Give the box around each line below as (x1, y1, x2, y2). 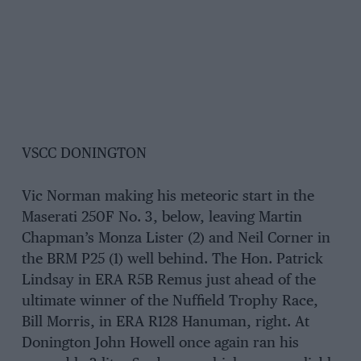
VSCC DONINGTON (21, 147, 147, 162)
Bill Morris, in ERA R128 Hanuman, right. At (21, 315, 309, 330)
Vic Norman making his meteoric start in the (21, 189, 314, 205)
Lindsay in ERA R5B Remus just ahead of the (21, 273, 316, 288)
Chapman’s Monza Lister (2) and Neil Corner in (21, 231, 330, 247)
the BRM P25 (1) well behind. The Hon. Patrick (21, 252, 323, 268)
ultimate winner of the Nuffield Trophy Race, (21, 294, 318, 309)
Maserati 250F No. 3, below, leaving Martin (21, 210, 302, 226)
